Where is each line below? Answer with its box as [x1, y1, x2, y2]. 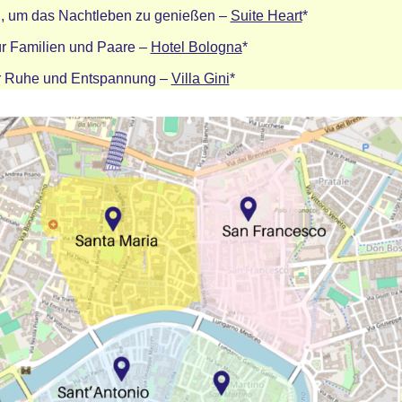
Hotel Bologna [150, 39, 242, 55]
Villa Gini [170, 71, 230, 86]
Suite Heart [230, 8, 302, 23]
